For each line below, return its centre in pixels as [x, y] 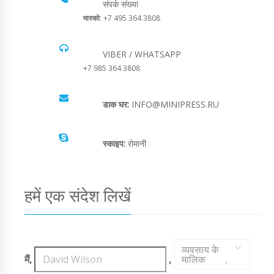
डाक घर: [116, 104]
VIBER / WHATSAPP [142, 54]
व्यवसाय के [200, 249]
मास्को [91, 18]
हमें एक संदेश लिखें [78, 195]
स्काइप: [114, 143]
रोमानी [136, 143]
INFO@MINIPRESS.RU [174, 104]
